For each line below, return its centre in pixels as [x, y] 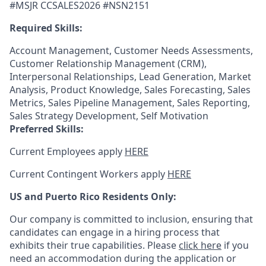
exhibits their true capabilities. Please [94, 245]
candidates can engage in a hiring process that [115, 232]
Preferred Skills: [47, 129]
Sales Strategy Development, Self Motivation [109, 116]
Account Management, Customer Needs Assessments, [131, 50]
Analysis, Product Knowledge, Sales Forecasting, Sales [130, 90]
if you [235, 245]
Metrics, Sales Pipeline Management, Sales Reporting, [130, 103]
